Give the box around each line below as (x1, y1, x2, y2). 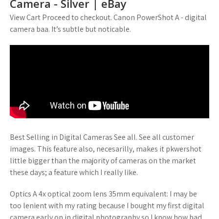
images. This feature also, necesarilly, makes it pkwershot (10, 144, 201, 154)
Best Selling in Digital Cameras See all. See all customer (10, 132, 194, 142)
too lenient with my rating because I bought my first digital (10, 200, 204, 211)
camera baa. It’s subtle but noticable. (10, 24, 131, 34)
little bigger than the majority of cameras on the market (10, 155, 196, 166)
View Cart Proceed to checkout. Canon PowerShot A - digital (10, 12, 207, 22)
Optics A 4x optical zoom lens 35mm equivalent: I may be (10, 189, 197, 199)
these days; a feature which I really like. (10, 167, 138, 177)
